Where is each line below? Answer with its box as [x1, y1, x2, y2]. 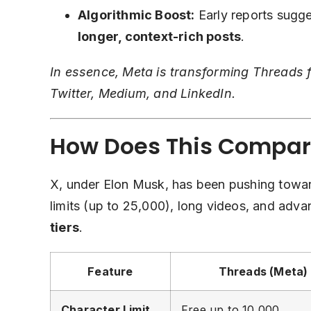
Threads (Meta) [218, 264, 308, 278]
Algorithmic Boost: [78, 8, 195, 22]
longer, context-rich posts [78, 29, 242, 44]
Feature [87, 264, 133, 278]
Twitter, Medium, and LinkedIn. [50, 86, 235, 101]
